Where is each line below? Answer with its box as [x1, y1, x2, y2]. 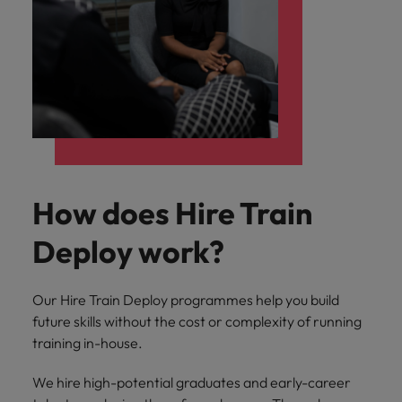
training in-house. [32, 334, 143, 353]
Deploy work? [32, 232, 224, 272]
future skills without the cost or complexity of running [32, 312, 362, 331]
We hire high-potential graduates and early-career [32, 373, 351, 392]
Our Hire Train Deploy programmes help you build [32, 291, 339, 310]
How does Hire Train [32, 194, 312, 233]
